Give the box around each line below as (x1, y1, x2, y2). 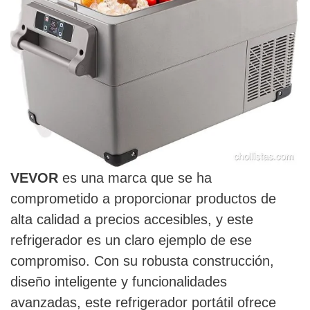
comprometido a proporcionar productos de (10, 191, 276, 207)
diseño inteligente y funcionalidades (10, 274, 227, 290)
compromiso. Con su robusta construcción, (10, 253, 274, 269)
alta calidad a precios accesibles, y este (10, 212, 253, 228)
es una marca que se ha (58, 170, 212, 186)
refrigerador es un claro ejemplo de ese (10, 232, 252, 248)
